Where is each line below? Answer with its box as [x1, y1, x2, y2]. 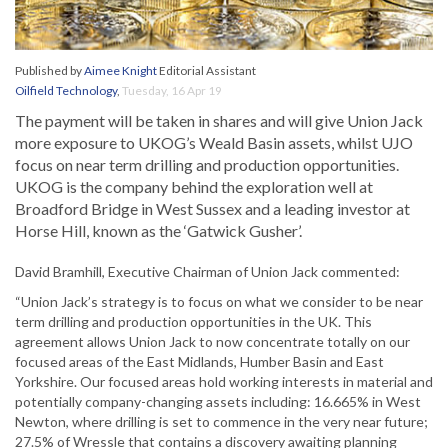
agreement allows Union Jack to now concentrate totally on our [15, 333, 410, 351]
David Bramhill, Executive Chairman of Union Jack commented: [15, 263, 400, 281]
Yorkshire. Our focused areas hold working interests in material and [15, 373, 433, 391]
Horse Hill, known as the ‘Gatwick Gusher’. [15, 221, 302, 241]
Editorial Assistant [157, 63, 256, 79]
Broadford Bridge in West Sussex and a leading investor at [15, 199, 410, 219]
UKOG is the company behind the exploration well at [15, 177, 373, 197]
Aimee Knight [84, 63, 157, 79]
